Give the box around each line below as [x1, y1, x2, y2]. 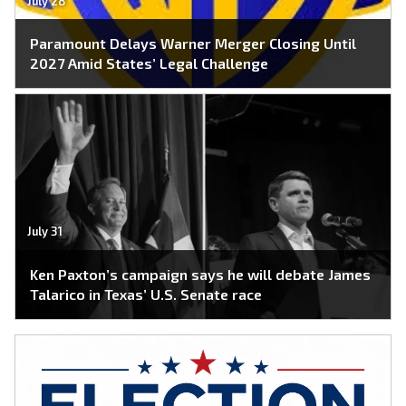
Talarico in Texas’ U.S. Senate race [30, 285, 262, 303]
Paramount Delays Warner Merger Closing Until [30, 34, 356, 53]
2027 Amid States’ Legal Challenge [30, 54, 268, 72]
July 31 [26, 224, 63, 239]
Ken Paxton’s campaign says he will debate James [30, 265, 371, 283]
